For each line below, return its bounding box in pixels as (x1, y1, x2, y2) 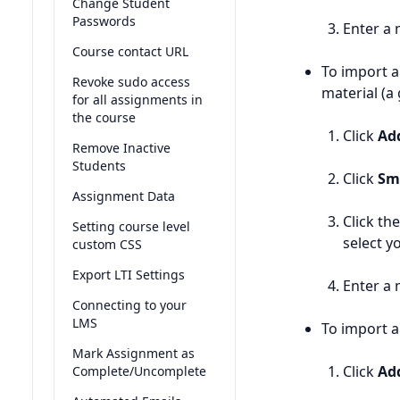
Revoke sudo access (72, 73, 190, 90)
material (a (321, 83, 397, 104)
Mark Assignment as (72, 345, 195, 362)
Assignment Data (72, 187, 175, 204)
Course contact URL (72, 43, 188, 60)
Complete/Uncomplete (72, 362, 206, 379)
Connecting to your (72, 296, 187, 313)
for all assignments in (72, 91, 203, 108)
